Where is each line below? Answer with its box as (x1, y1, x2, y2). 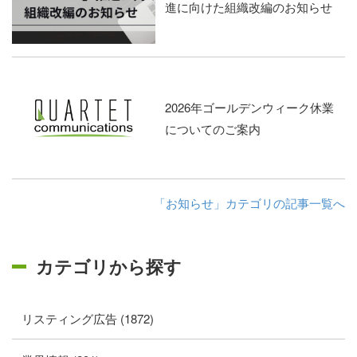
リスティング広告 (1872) (22, 310, 154, 327)
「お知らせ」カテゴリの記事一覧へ (154, 194, 345, 211)
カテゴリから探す (36, 253, 182, 279)
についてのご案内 (165, 120, 261, 137)
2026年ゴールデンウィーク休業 (165, 99, 334, 116)
